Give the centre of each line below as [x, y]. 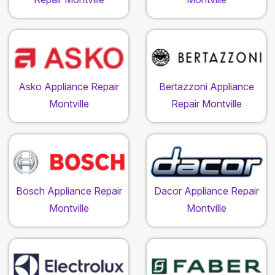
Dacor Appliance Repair [206, 191]
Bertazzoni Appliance [206, 87]
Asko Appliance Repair [69, 87]
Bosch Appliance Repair [69, 191]
